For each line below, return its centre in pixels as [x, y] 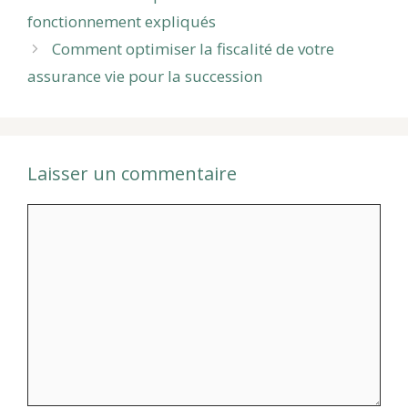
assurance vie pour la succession [145, 76]
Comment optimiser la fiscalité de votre [194, 49]
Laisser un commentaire [132, 174]
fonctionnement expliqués [122, 22]
